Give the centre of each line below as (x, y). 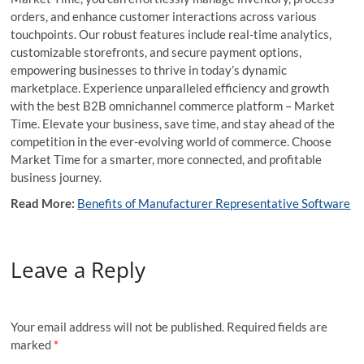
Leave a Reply (78, 270)
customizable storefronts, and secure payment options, (156, 52)
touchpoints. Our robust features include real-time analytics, (171, 35)
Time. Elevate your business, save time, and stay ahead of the (173, 124)
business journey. (56, 178)
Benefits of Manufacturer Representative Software (214, 204)
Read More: (43, 204)
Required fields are (277, 326)
